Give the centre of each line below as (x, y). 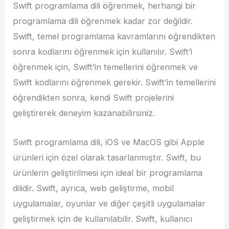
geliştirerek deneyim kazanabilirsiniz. (84, 113)
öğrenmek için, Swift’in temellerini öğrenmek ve (106, 67)
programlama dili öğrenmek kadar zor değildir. (103, 21)
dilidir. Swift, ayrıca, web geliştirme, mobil (94, 188)
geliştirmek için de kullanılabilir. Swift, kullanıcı (103, 219)
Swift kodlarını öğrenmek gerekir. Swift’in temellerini (114, 83)
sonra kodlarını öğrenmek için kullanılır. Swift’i (103, 52)
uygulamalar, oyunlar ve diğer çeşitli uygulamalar (109, 203)
